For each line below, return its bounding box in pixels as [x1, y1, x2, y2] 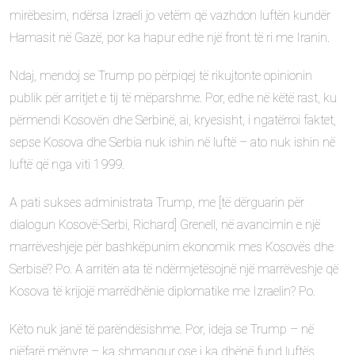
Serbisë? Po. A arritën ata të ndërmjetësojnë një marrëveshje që [10, 261, 338, 277]
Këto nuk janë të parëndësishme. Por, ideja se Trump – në [10, 322, 314, 337]
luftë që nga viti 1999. [10, 157, 124, 172]
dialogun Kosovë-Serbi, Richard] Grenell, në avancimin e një [10, 217, 320, 232]
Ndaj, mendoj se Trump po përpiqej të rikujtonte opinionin [10, 68, 312, 83]
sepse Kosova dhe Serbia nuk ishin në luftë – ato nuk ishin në [10, 135, 335, 150]
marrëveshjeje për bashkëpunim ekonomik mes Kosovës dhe [10, 239, 334, 254]
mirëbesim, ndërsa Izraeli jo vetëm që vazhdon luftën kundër [10, 8, 330, 23]
